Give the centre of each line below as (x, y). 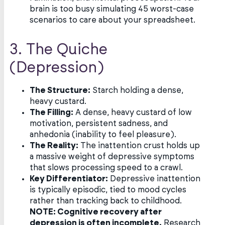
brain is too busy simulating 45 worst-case (112, 9)
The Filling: (52, 113)
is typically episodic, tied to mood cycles (108, 190)
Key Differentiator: (69, 179)
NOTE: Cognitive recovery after (96, 212)
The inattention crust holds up (139, 146)
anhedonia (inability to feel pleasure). (103, 135)
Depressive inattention (154, 179)
